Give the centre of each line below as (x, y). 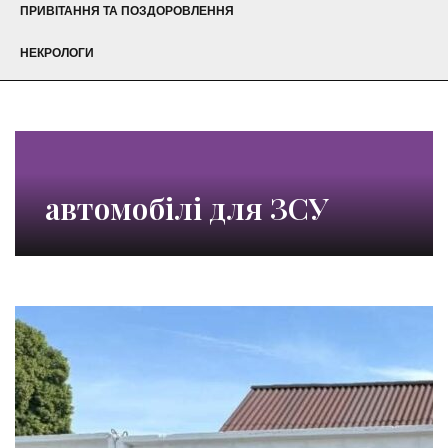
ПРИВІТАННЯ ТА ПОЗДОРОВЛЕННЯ (127, 11)
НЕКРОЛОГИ (57, 53)
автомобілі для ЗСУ (186, 208)
